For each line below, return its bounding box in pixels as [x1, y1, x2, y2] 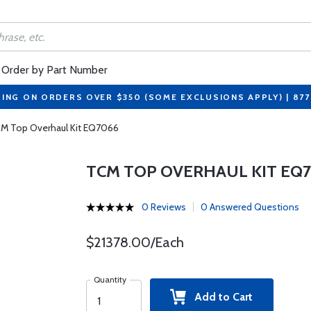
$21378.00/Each [85, 234, 184, 251]
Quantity [93, 274, 126, 285]
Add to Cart [186, 290, 253, 303]
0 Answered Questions [200, 201, 299, 213]
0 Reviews [141, 201, 186, 213]
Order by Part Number [1, 63, 108, 76]
